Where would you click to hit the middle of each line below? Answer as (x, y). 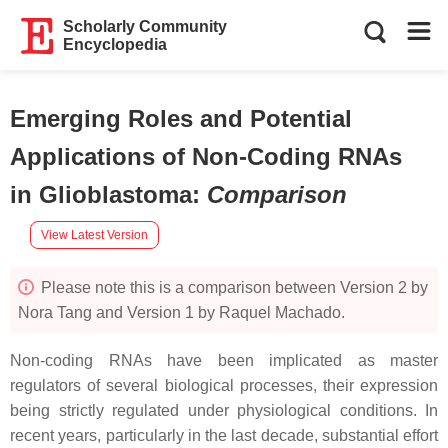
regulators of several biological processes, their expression (224, 385)
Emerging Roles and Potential (181, 118)
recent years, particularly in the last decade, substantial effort (224, 435)
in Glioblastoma (101, 194)
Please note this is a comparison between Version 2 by (232, 287)
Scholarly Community (145, 26)
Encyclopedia (115, 44)
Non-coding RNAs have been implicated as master (224, 360)
